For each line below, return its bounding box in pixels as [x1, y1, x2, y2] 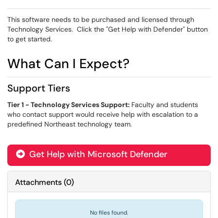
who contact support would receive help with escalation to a [7, 110, 198, 119]
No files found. [90, 209, 128, 217]
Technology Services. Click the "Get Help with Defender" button [7, 25, 208, 34]
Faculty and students [131, 100, 198, 109]
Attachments [15, 177, 62, 187]
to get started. [7, 35, 52, 43]
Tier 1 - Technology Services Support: [7, 100, 131, 109]
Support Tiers [7, 82, 70, 94]
